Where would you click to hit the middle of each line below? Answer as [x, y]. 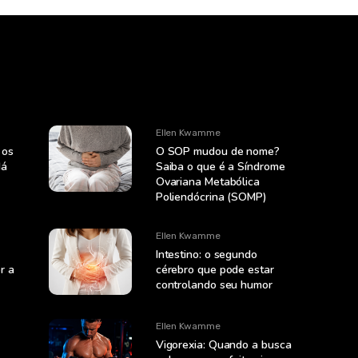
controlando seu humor [214, 285]
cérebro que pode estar [215, 270]
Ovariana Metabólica [207, 182]
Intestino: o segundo [206, 255]
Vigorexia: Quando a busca [223, 344]
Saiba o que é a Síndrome [220, 167]
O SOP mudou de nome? [217, 152]
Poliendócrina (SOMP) [211, 197]
